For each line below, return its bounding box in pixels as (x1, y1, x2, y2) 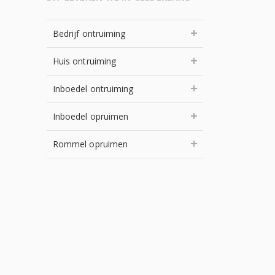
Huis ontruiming (53, 55, 117, 67)
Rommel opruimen (53, 138, 128, 150)
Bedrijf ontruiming (53, 28, 126, 39)
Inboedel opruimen (53, 110, 129, 122)
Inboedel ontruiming (53, 83, 134, 95)
